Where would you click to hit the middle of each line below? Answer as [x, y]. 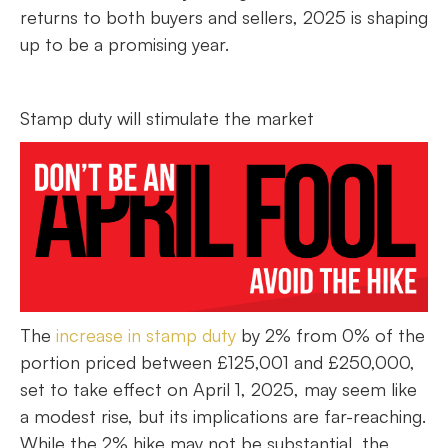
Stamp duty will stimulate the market [167, 118]
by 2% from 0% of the [330, 335]
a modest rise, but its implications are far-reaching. [223, 416]
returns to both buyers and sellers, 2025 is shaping [224, 17]
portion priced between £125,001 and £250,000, [217, 362]
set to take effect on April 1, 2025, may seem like [218, 389]
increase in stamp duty [146, 335]
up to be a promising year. [124, 44]
